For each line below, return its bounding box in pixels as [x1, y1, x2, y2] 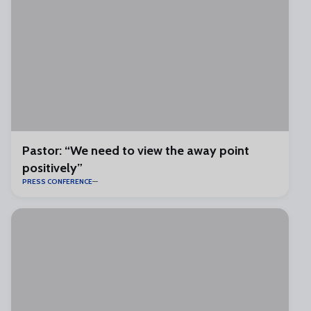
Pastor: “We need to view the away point [22, 143, 249, 158]
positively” [22, 160, 83, 176]
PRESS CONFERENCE [22, 177, 92, 186]
